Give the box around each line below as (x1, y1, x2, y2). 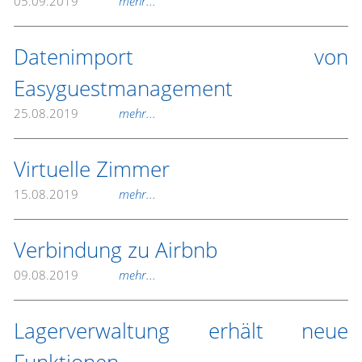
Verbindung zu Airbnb (14, 235, 217, 264)
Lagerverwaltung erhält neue (14, 316, 348, 345)
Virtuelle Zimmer (14, 154, 170, 183)
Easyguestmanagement (14, 74, 233, 103)
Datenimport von (14, 42, 348, 71)
